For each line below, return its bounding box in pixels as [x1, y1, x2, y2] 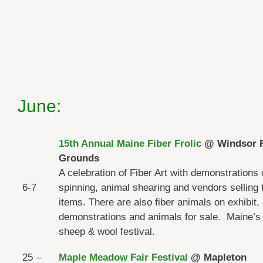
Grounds [59, 152, 105, 164]
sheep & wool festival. [59, 225, 155, 237]
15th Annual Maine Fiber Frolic [59, 137, 201, 149]
